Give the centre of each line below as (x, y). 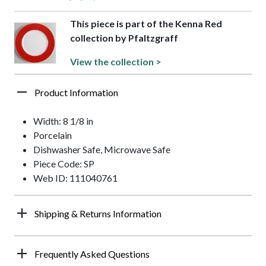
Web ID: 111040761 (75, 178)
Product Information (76, 93)
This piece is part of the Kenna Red (146, 24)
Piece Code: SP (64, 164)
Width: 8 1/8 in (63, 121)
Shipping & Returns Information (98, 214)
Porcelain (53, 135)
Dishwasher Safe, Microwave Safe (102, 150)
